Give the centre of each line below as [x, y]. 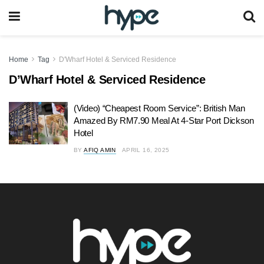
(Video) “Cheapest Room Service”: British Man [159, 108]
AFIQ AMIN [100, 150]
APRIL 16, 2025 [146, 150]
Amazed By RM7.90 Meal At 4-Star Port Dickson [164, 121]
